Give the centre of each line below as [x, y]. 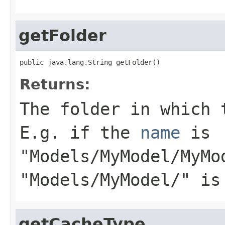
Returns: [55, 84]
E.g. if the [80, 132]
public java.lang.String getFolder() [90, 62]
